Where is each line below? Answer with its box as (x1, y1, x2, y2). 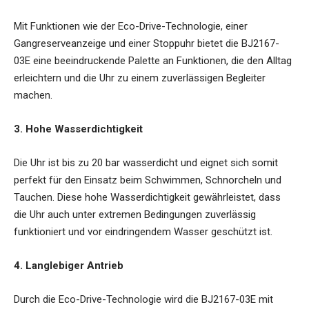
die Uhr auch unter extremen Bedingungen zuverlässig (14, 208, 256, 221)
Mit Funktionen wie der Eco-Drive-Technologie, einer (14, 20, 248, 33)
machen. (14, 89, 52, 102)
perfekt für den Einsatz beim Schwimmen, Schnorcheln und (14, 174, 281, 187)
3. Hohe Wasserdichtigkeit (14, 123, 143, 136)
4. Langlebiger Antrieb (14, 259, 123, 272)
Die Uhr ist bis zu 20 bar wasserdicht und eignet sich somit (14, 157, 278, 170)
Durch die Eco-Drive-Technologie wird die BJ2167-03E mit (14, 293, 273, 306)
